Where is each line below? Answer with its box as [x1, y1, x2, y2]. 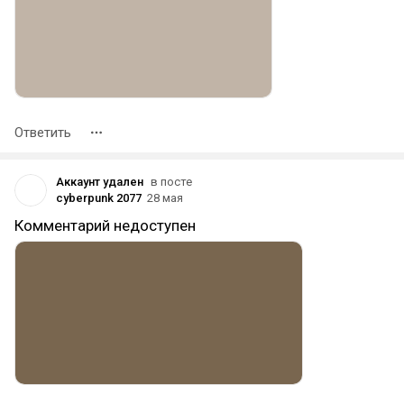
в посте [151, 175, 192, 188]
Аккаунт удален [56, 175, 143, 188]
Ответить [14, 124, 71, 141]
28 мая [147, 191, 183, 205]
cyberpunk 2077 [56, 191, 142, 205]
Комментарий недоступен [14, 216, 196, 234]
